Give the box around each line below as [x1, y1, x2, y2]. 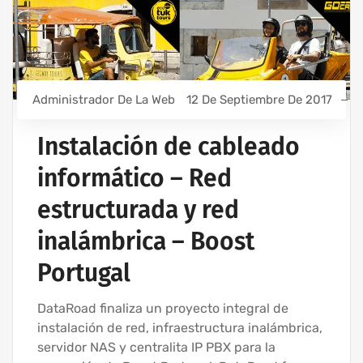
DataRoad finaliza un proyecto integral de [37, 301, 288, 317]
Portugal [37, 258, 130, 288]
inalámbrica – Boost [37, 227, 254, 257]
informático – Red [37, 164, 232, 194]
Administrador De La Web [32, 92, 175, 108]
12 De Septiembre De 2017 [186, 92, 332, 108]
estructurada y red [37, 195, 239, 225]
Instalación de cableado [37, 132, 300, 162]
